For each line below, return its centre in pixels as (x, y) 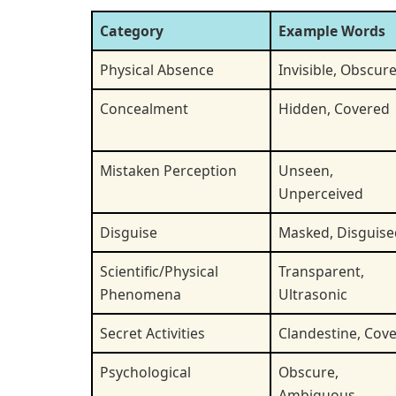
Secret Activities (152, 333)
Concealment (144, 108)
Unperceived (321, 193)
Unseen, (306, 170)
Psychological (145, 372)
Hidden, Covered (334, 108)
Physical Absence (157, 69)
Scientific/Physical (159, 271)
